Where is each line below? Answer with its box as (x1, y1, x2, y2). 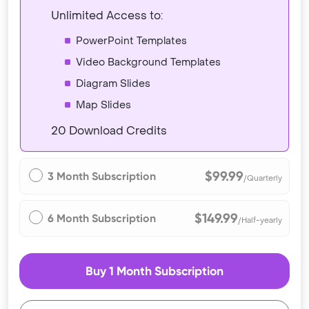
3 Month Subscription (48, 170, 156, 183)
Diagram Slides (76, 77, 150, 91)
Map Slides (76, 99, 131, 112)
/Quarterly (243, 173, 283, 184)
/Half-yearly (238, 215, 283, 226)
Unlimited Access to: (51, 8, 163, 23)
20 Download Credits (51, 123, 167, 139)
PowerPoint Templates (76, 34, 187, 48)
